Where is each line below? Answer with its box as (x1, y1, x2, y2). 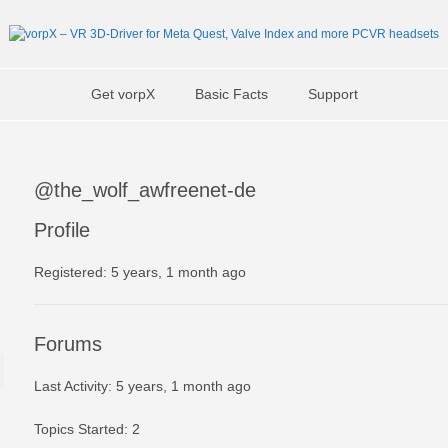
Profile (34, 219, 90, 241)
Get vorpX (90, 86, 155, 102)
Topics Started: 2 (34, 421, 140, 437)
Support (307, 86, 358, 102)
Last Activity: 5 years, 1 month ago (34, 378, 251, 394)
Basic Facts (194, 86, 268, 102)
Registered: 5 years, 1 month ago (34, 264, 246, 280)
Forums (34, 333, 102, 355)
